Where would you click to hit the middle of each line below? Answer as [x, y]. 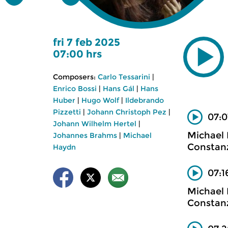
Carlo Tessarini [124, 77]
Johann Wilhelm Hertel [95, 124]
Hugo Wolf [100, 100]
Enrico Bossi [75, 89]
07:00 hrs [77, 54]
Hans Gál [119, 89]
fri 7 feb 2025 [87, 42]
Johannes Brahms [85, 135]
